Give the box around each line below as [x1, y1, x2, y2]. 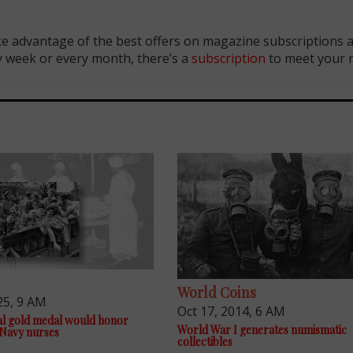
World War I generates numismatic [177, 322, 347, 338]
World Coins [177, 283, 257, 303]
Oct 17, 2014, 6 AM [177, 303, 286, 321]
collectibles [177, 334, 233, 350]
